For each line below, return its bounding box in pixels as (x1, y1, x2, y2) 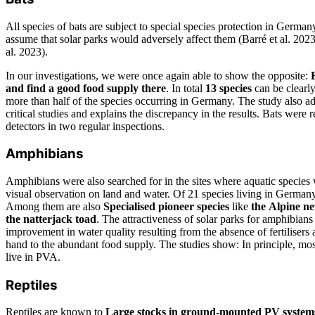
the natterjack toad (6, 212, 96, 225)
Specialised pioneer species (103, 200, 229, 212)
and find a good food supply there (6, 82, 166, 94)
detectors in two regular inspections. (6, 120, 165, 132)
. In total (166, 82, 205, 94)
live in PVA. (6, 250, 60, 263)
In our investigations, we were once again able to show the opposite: (6, 69, 311, 82)
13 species (205, 82, 252, 94)
